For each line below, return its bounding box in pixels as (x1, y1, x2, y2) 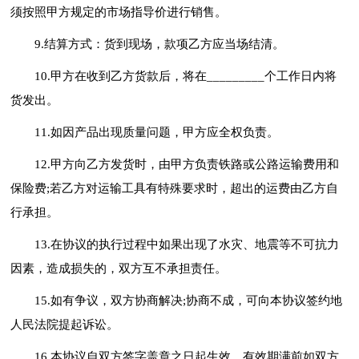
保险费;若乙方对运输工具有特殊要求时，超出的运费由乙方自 (10, 181, 339, 195)
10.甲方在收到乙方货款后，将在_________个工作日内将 (34, 69, 337, 83)
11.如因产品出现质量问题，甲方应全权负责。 (34, 125, 280, 139)
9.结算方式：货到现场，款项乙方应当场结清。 (34, 37, 285, 50)
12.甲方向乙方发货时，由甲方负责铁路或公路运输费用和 (34, 157, 340, 171)
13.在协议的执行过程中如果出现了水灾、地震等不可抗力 (34, 237, 340, 251)
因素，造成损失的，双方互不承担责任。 (10, 261, 228, 275)
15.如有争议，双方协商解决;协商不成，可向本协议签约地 (34, 293, 343, 307)
